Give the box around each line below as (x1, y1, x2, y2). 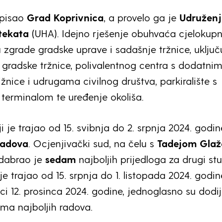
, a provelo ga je (104, 11, 179, 23)
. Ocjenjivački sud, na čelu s (28, 137, 157, 149)
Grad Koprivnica (27, 11, 104, 23)
